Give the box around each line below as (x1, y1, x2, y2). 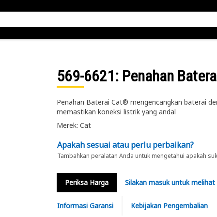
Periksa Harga (64, 178, 108, 187)
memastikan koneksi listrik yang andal (56, 107, 176, 116)
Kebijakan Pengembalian (130, 201, 208, 210)
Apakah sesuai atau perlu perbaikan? (57, 139, 194, 150)
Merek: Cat (56, 121, 91, 130)
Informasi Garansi (57, 201, 113, 210)
